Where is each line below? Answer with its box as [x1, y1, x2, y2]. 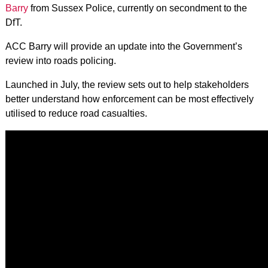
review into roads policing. [5, 55, 116, 66]
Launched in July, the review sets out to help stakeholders [5, 79, 249, 90]
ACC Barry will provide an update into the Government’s [5, 41, 242, 51]
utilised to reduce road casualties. [5, 108, 147, 118]
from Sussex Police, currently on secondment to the [28, 2, 247, 13]
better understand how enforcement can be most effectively [5, 93, 254, 104]
